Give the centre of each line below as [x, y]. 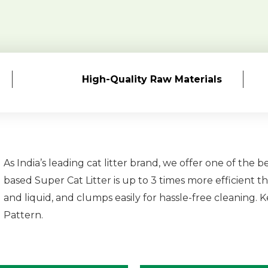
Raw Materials [186, 79]
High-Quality [116, 79]
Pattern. [23, 215]
